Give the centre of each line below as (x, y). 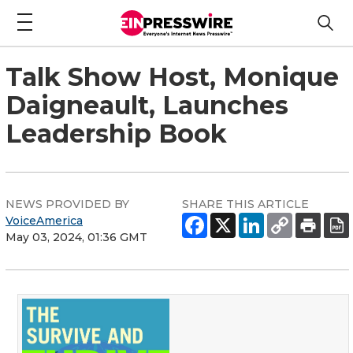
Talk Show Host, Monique (172, 76)
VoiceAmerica (44, 220)
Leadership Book (116, 133)
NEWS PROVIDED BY (67, 204)
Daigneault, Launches (147, 105)
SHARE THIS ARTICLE (245, 204)
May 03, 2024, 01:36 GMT (76, 237)
